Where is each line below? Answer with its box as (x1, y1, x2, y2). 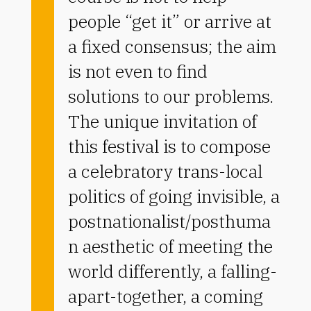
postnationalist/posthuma (67, 209, 271, 233)
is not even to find (67, 59, 208, 83)
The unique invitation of (67, 109, 257, 133)
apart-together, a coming (67, 284, 263, 308)
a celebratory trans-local (67, 159, 262, 183)
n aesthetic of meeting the (67, 234, 273, 258)
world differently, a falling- (67, 259, 277, 283)
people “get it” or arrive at (67, 9, 271, 33)
